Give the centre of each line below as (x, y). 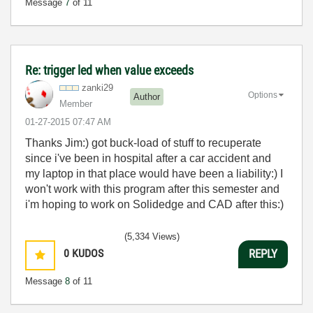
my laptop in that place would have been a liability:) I (154, 173)
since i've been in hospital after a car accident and (148, 158)
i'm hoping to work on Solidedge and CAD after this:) (154, 204)
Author (147, 97)
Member (76, 103)
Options (263, 95)
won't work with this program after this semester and (152, 189)
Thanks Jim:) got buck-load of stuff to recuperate (143, 143)
